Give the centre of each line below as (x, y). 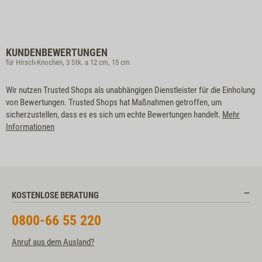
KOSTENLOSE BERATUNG (55, 195)
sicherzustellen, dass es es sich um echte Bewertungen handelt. (114, 115)
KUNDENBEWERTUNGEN (57, 52)
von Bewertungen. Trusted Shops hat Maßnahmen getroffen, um (114, 102)
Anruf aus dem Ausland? (53, 242)
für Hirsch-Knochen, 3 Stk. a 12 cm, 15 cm (68, 62)
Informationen (30, 127)
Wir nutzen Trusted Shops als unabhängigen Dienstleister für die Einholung (130, 90)
